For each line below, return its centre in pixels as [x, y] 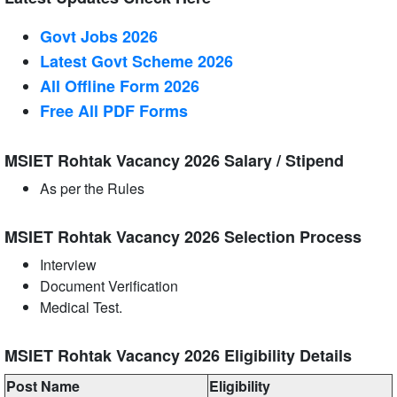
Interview [68, 265]
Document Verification [109, 286]
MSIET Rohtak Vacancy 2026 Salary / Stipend [174, 161]
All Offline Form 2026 [120, 86]
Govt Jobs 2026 [99, 37]
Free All [71, 111]
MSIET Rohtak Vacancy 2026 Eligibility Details [178, 356]
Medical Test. [81, 307]
